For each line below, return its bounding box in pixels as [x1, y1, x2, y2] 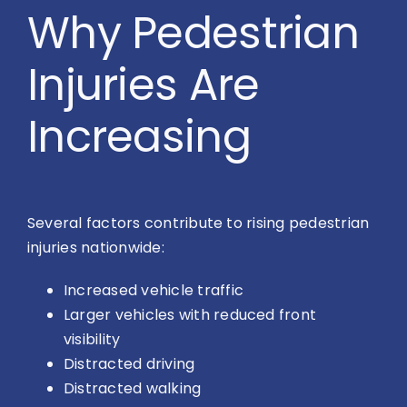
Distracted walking [64, 377, 202, 399]
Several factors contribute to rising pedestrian [27, 212, 370, 233]
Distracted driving [64, 352, 195, 374]
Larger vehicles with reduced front [64, 303, 317, 325]
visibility [64, 328, 121, 350]
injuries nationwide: [27, 236, 164, 258]
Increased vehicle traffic [64, 279, 244, 301]
